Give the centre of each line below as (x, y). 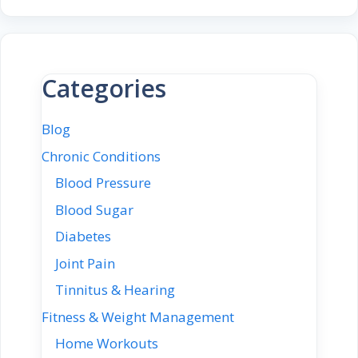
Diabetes (83, 237)
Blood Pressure (103, 183)
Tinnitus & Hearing (115, 290)
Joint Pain (85, 263)
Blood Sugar (94, 209)
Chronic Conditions (101, 156)
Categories (104, 89)
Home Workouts (107, 344)
